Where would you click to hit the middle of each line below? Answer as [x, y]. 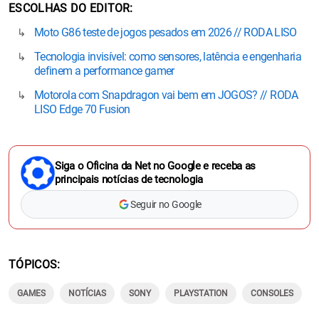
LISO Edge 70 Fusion [82, 109]
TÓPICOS [33, 264]
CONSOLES [272, 293]
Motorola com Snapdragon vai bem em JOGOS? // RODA [166, 95]
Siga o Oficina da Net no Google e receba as [156, 166]
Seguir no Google [166, 204]
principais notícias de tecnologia [129, 179]
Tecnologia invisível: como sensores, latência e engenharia [168, 56]
